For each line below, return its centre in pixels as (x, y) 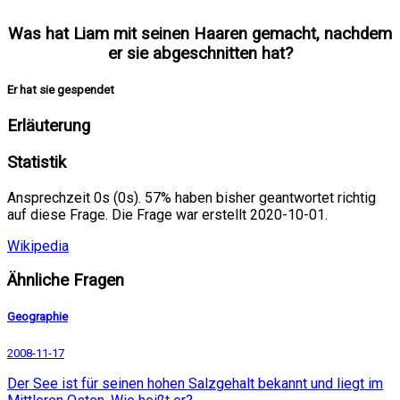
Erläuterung (49, 126)
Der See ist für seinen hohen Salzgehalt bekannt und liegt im (195, 383)
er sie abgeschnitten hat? (200, 53)
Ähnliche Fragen (66, 281)
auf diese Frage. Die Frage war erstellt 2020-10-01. (167, 214)
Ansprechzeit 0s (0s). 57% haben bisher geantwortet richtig (192, 197)
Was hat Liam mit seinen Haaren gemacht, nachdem (200, 33)
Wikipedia (38, 246)
